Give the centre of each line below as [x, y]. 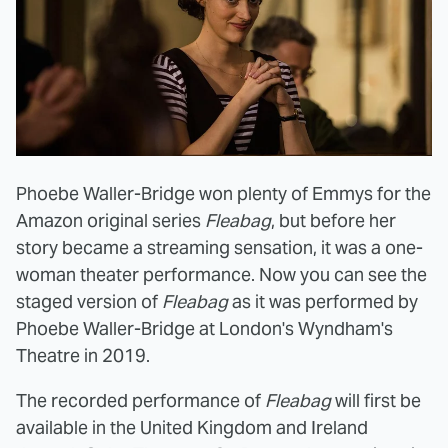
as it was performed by [323, 302]
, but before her [333, 221]
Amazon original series [110, 221]
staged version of [89, 302]
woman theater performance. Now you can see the [221, 275]
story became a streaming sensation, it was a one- [219, 248]
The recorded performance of [140, 401]
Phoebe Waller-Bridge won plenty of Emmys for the [223, 194]
